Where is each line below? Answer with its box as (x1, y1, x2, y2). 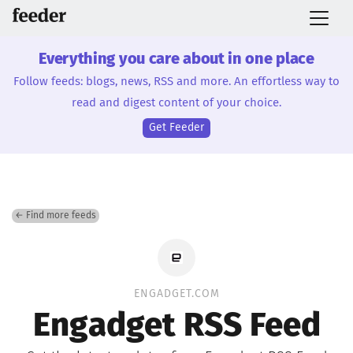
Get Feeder (149, 121, 204, 133)
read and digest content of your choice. (72, 97, 281, 109)
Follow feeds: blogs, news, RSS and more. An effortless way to (13, 76, 340, 87)
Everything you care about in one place (39, 51, 314, 67)
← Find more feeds (15, 210, 96, 221)
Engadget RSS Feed (32, 310, 321, 343)
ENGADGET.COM (133, 288, 220, 299)
